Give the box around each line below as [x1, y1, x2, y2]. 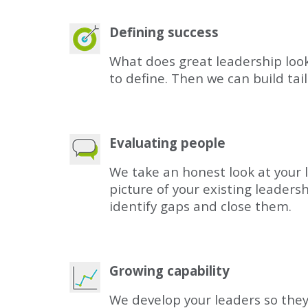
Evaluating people [109, 134, 225, 151]
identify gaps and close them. [109, 197, 291, 214]
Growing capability [109, 262, 230, 279]
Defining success [109, 23, 219, 41]
